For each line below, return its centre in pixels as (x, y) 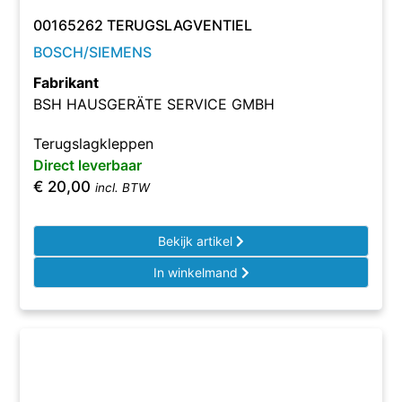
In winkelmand (197, 272)
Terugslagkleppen (94, 144)
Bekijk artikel (197, 241)
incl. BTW (123, 188)
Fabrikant (66, 83)
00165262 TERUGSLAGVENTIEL (143, 25)
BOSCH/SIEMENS (93, 52)
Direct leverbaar (88, 165)
